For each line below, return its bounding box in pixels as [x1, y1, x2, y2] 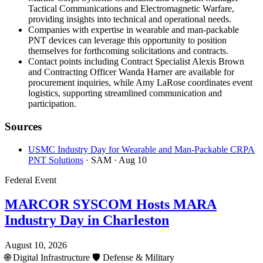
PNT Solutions [28, 154, 83, 165]
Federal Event [5, 174, 56, 185]
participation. [28, 99, 76, 109]
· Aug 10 [114, 154, 147, 165]
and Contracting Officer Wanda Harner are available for [28, 67, 234, 77]
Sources [5, 120, 42, 133]
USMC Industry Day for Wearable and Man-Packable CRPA [28, 144, 255, 154]
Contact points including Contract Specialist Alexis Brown [28, 56, 244, 67]
